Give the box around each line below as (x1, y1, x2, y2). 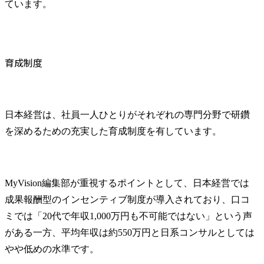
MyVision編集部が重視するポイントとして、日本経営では (5, 177, 249, 188)
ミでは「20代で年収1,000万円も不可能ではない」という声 (5, 210, 252, 221)
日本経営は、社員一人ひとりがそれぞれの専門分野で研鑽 (5, 109, 250, 120)
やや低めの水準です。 (5, 243, 99, 254)
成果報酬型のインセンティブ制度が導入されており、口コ (5, 194, 250, 204)
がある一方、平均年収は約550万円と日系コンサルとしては (5, 227, 255, 237)
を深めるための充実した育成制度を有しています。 (5, 126, 222, 136)
